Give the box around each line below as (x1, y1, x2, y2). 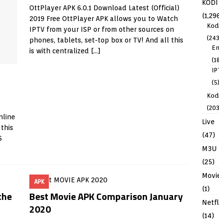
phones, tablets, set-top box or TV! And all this (29, 36, 183, 44)
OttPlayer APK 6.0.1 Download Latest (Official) (29, 4, 179, 12)
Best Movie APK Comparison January (29, 189, 183, 204)
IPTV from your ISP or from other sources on (29, 25, 174, 33)
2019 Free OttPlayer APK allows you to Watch (29, 15, 178, 22)
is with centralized (29, 47, 91, 55)
